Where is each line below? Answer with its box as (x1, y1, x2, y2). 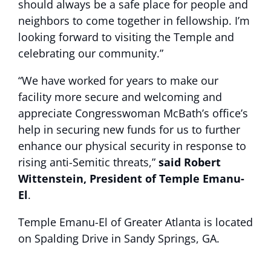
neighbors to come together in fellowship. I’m (18, 13, 250, 28)
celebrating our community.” (18, 46, 163, 61)
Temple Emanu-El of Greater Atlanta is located (18, 215, 253, 230)
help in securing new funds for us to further (18, 122, 240, 137)
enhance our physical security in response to (18, 139, 246, 154)
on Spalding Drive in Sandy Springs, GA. (18, 231, 220, 246)
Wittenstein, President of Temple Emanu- (18, 171, 244, 186)
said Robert (158, 155, 221, 170)
